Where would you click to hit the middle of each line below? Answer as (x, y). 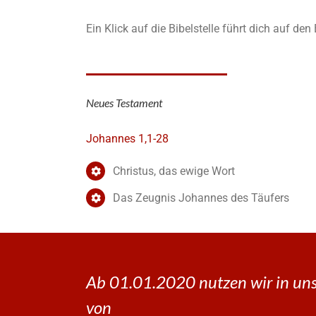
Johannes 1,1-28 (127, 139)
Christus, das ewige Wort (174, 171)
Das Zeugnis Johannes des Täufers (201, 198)
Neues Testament (124, 103)
